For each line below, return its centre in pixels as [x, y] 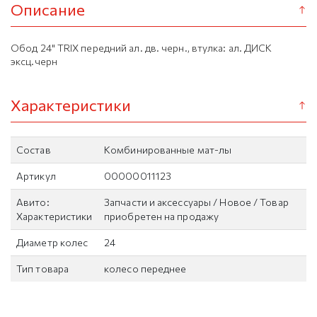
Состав [34, 150]
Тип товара [42, 269]
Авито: [33, 202]
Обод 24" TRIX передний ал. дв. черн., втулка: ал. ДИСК [142, 48]
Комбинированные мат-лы [168, 150]
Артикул [36, 176]
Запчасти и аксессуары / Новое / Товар [196, 202]
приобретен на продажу [162, 216]
